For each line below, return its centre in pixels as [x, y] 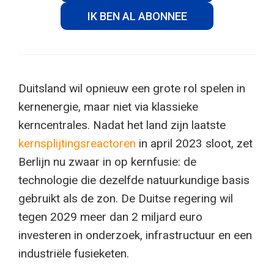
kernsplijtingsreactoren [77, 144]
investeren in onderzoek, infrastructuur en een [135, 235]
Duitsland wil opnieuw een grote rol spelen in [132, 89]
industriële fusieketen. [74, 254]
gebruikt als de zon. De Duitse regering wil [126, 199]
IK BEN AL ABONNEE [137, 17]
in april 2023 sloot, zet [194, 144]
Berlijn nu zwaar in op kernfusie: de [107, 162]
